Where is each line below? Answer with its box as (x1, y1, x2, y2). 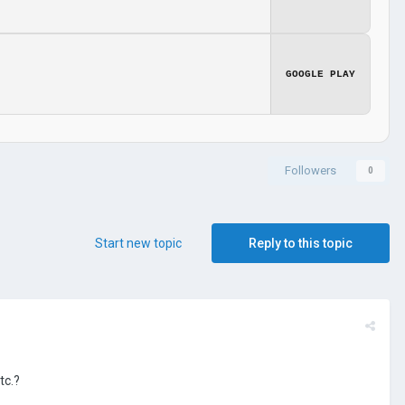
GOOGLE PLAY (286, 68, 355, 80)
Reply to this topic (249, 235, 353, 250)
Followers (285, 163, 336, 177)
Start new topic (95, 235, 182, 250)
